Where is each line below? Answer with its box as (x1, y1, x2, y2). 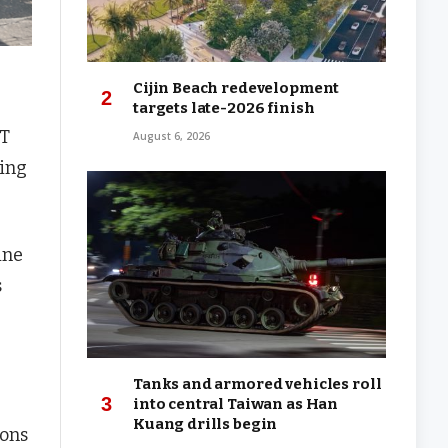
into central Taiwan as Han (133, 394, 339, 413)
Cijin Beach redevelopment (133, 78, 340, 97)
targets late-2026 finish (133, 98, 315, 117)
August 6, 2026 (133, 128, 210, 143)
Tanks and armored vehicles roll (133, 374, 382, 393)
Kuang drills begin (133, 414, 278, 433)
